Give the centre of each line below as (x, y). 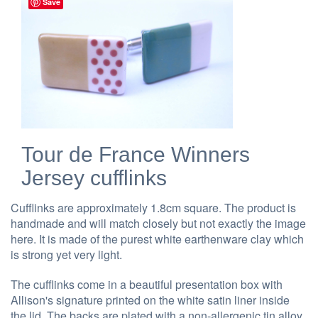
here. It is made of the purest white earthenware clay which (157, 239)
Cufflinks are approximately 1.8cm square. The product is (153, 208)
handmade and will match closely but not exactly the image (158, 224)
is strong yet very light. (66, 255)
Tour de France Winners (136, 155)
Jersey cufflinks (94, 178)
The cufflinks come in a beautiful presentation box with (147, 285)
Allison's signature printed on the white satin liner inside (150, 300)
